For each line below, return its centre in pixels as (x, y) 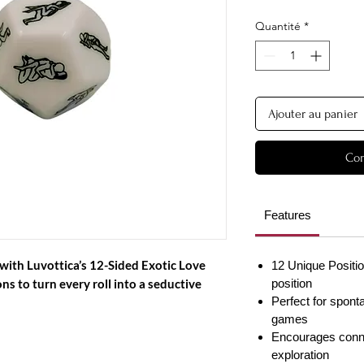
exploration (300, 355)
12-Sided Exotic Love (147, 265)
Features (287, 215)
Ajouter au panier (313, 114)
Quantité (278, 26)
